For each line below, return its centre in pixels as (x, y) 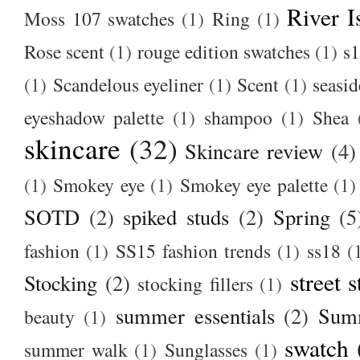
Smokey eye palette (254, 184)
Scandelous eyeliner (128, 84)
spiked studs (176, 216)
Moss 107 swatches (100, 18)
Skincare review (254, 150)
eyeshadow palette (94, 117)
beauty (49, 316)
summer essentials (195, 315)
